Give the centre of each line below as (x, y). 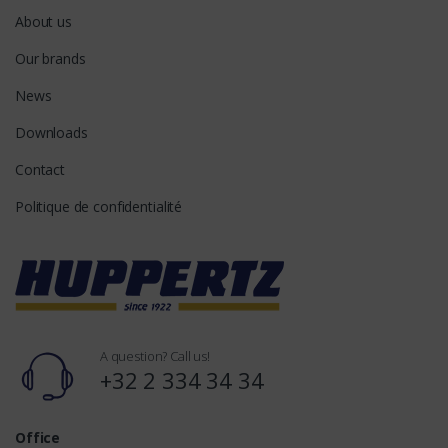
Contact (40, 170)
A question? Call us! (155, 356)
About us (43, 22)
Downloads (51, 133)
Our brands (50, 59)
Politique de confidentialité (99, 207)
